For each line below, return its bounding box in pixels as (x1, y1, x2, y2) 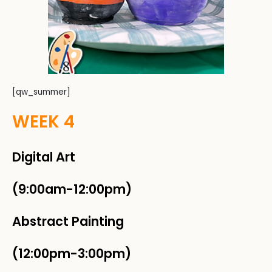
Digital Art (12, 148, 75, 166)
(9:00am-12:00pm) (12, 180, 132, 199)
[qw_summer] (12, 86, 70, 98)
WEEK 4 (12, 110, 75, 134)
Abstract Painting (12, 212, 124, 231)
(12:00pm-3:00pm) (12, 245, 131, 263)
